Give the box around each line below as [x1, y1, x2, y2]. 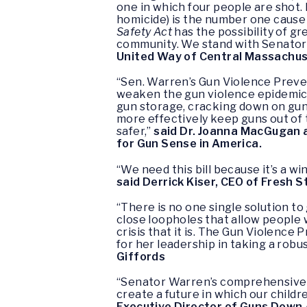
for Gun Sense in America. [116, 137, 262, 151]
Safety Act [116, 25, 173, 39]
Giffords [116, 249, 166, 263]
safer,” [116, 125, 154, 138]
